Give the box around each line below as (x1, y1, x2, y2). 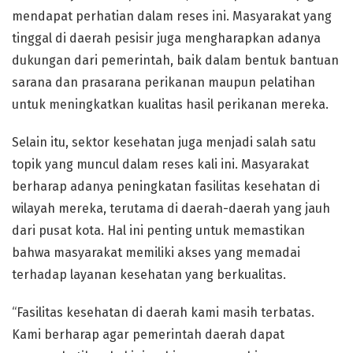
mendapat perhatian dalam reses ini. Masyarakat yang (12, 9, 332, 24)
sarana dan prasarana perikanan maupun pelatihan (12, 75, 315, 90)
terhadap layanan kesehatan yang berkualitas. (12, 267, 286, 282)
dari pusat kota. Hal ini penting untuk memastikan (12, 223, 305, 238)
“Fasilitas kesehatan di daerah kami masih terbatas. (12, 305, 314, 320)
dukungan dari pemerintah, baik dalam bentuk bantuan (12, 53, 339, 68)
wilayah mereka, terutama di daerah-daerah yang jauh (12, 201, 330, 216)
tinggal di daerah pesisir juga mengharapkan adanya (12, 31, 321, 46)
